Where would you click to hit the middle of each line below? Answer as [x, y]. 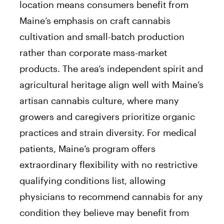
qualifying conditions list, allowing [92, 180]
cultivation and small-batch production [102, 36]
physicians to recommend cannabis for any [111, 196]
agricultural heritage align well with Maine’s [111, 84]
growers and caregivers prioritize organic [107, 116]
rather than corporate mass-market [93, 52]
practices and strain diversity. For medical [108, 132]
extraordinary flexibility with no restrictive [108, 164]
